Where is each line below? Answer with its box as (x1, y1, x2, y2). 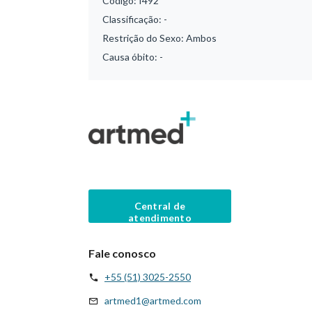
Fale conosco (88, 246, 156, 260)
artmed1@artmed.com (104, 294, 201, 306)
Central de (134, 199, 186, 212)
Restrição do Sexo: (102, 32, 186, 44)
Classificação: (102, 13, 164, 25)
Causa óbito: (102, 51, 159, 63)
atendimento (127, 211, 192, 224)
